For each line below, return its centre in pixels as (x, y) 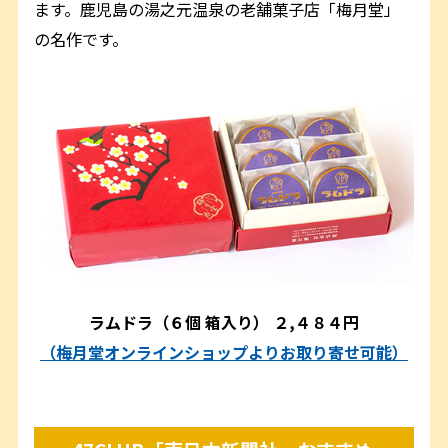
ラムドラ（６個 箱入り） (179, 321)
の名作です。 (81, 38)
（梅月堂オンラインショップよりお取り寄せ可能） (224, 351)
